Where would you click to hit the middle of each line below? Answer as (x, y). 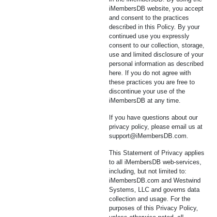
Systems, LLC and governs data (154, 190)
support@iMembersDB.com (148, 136)
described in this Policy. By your (154, 27)
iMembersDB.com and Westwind (155, 180)
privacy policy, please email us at (156, 127)
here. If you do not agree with (150, 73)
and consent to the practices (149, 18)
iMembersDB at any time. (145, 101)
